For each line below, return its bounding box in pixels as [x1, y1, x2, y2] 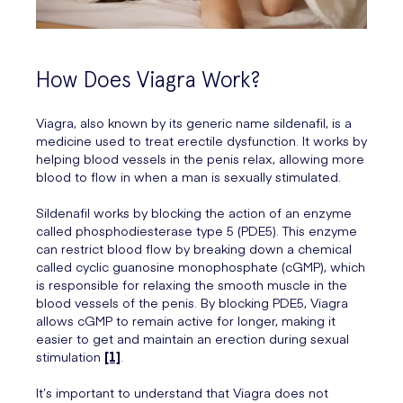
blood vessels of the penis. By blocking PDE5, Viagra [36, 293, 348, 312]
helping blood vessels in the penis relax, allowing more [36, 149, 364, 168]
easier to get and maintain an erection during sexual [36, 329, 349, 348]
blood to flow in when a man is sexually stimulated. [36, 167, 341, 186]
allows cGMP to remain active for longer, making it [36, 311, 336, 330]
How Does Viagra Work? [36, 67, 260, 94]
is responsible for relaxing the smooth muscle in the [36, 275, 347, 294]
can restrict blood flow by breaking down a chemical [36, 239, 352, 258]
